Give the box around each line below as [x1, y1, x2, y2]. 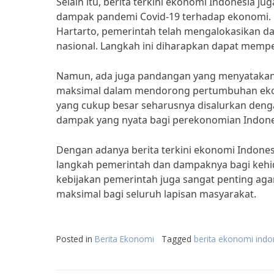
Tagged [161, 233, 194, 245]
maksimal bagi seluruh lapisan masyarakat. [56, 187, 256, 201]
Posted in [56, 233, 95, 245]
